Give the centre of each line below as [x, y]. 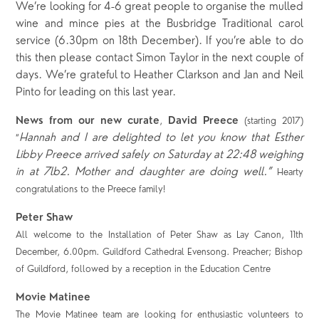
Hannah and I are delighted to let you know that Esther [161, 138]
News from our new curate [88, 122]
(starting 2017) [273, 122]
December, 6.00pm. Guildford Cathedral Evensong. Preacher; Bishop [159, 253]
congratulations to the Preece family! [91, 190]
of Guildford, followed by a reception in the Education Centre [143, 270]
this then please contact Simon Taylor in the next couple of [159, 59]
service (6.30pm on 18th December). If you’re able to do [159, 42]
